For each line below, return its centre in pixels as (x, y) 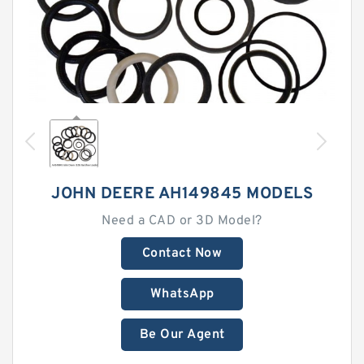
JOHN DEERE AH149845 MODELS (182, 194)
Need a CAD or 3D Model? (182, 221)
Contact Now (182, 253)
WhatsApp (182, 294)
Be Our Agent (182, 335)
